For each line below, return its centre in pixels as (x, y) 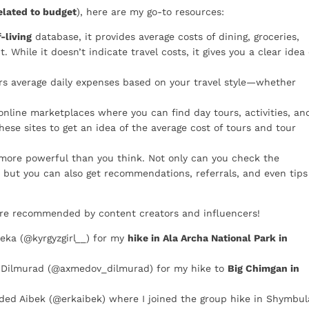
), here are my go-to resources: (150, 12)
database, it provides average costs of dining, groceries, (166, 37)
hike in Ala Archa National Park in (208, 238)
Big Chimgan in (263, 269)
